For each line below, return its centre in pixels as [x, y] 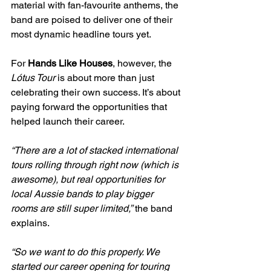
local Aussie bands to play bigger [83, 194]
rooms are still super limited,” [72, 208]
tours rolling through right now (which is [96, 165]
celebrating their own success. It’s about [97, 92]
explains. [30, 223]
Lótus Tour [33, 77]
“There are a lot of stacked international [96, 150]
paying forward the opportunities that [90, 106]
